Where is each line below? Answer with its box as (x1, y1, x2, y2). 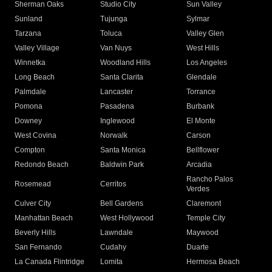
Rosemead (15, 180, 51, 189)
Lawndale (100, 228, 134, 237)
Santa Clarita (100, 73, 144, 82)
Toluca (100, 29, 123, 38)
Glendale (186, 73, 217, 82)
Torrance (186, 87, 216, 97)
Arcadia (186, 160, 212, 169)
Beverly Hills (15, 228, 56, 237)
